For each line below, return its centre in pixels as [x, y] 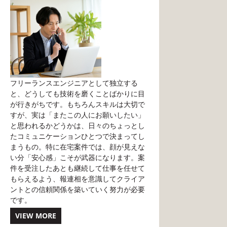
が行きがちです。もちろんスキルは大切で [78, 104]
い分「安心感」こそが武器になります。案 [78, 157]
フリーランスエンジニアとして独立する [74, 83]
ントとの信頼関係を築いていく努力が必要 [78, 189]
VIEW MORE [36, 216]
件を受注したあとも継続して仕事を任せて [78, 168]
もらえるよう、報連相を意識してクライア [78, 179]
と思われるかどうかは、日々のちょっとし [78, 125]
